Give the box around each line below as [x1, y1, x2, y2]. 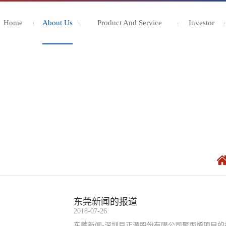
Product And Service [97, 19, 162, 27]
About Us [42, 19, 73, 27]
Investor [189, 19, 215, 27]
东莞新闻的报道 [73, 196, 137, 207]
